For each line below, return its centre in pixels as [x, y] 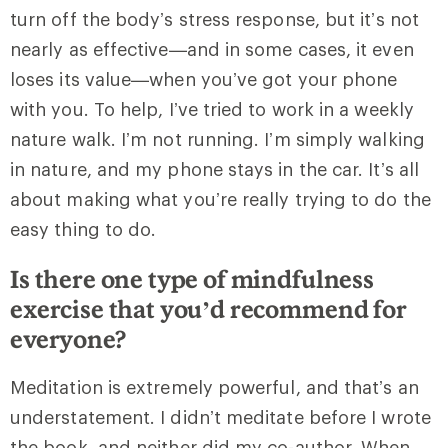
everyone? [68, 338]
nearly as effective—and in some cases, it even [212, 48]
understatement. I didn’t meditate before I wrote [220, 416]
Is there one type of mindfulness [192, 278]
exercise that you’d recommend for [208, 308]
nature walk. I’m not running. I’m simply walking [217, 138]
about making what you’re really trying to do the [220, 198]
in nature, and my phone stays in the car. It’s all [214, 168]
